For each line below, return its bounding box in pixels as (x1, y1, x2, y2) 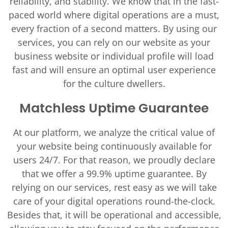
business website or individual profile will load (14, 50, 214, 62)
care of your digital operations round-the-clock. (13, 195, 215, 207)
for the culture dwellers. (63, 77, 165, 90)
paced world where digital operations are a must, (9, 9, 219, 21)
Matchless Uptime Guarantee (19, 99, 209, 117)
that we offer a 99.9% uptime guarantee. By (21, 167, 207, 180)
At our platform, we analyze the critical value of (13, 126, 215, 138)
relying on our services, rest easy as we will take (11, 181, 217, 193)
